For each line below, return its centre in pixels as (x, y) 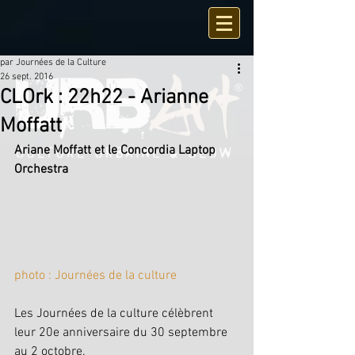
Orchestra (41, 170)
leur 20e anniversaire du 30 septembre (122, 333)
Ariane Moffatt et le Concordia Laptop (116, 151)
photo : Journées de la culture (95, 276)
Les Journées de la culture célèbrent (115, 314)
